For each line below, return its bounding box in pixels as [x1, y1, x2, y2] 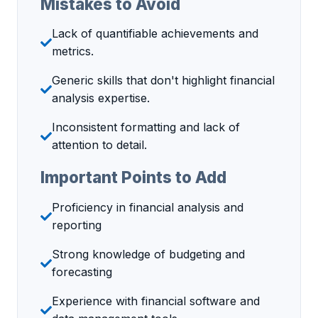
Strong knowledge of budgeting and [52, 247, 245, 262]
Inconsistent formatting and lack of [52, 120, 240, 135]
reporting [52, 218, 102, 233]
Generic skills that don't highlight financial [52, 73, 275, 88]
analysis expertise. [52, 91, 150, 106]
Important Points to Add [40, 168, 226, 187]
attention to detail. [52, 138, 147, 153]
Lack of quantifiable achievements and [52, 26, 258, 41]
